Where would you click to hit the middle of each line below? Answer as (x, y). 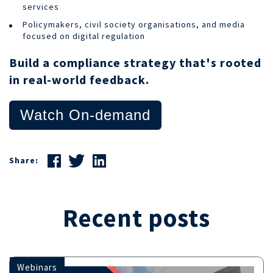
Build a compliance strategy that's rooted (135, 62)
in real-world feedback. (81, 79)
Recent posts (136, 218)
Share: (24, 161)
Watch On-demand (85, 115)
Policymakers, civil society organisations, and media (134, 24)
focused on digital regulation (84, 36)
